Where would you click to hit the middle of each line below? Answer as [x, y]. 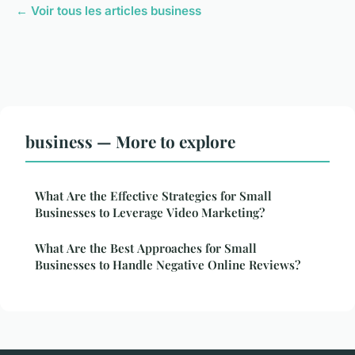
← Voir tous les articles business [109, 11]
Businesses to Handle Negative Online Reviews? [168, 265]
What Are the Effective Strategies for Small [153, 196]
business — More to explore [130, 141]
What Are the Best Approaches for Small [146, 248]
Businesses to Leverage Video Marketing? [150, 213]
